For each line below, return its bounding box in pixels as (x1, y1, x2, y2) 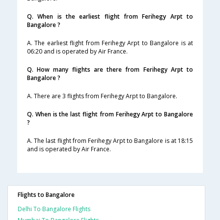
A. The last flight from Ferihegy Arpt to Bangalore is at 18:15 (27, 137, 193, 145)
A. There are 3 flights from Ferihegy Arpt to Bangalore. (27, 92, 177, 101)
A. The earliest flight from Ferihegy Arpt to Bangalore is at (27, 39, 193, 48)
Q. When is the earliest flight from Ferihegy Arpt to (27, 12, 193, 21)
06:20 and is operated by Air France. (27, 47, 128, 56)
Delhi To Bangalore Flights (18, 205, 90, 214)
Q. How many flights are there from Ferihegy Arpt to (27, 65, 193, 74)
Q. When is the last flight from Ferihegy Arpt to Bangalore (27, 110, 193, 119)
